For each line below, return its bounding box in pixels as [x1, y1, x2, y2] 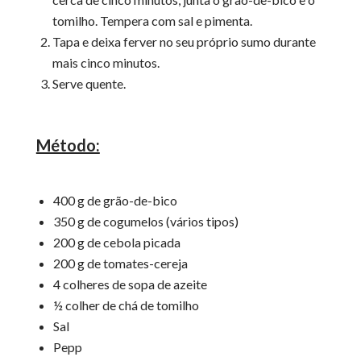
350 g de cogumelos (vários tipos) [52, 214, 239, 230]
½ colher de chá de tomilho [52, 297, 199, 313]
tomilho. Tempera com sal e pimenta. [52, 13, 252, 29]
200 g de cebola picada [52, 234, 180, 251]
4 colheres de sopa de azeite [52, 276, 207, 293]
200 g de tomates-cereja [52, 255, 188, 272]
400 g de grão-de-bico [52, 193, 177, 209]
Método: [35, 135, 100, 156]
